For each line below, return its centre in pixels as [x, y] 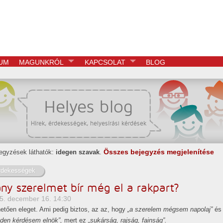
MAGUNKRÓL [41, 62]
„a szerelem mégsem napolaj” [170, 209]
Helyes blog [89, 107]
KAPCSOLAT [105, 62]
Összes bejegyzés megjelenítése [159, 152]
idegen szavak [78, 152]
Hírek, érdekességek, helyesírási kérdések [89, 123]
